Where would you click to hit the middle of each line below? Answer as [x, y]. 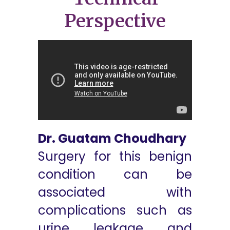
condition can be [115, 174]
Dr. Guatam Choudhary [112, 138]
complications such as [115, 210]
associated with [115, 192]
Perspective [115, 21]
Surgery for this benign [115, 156]
